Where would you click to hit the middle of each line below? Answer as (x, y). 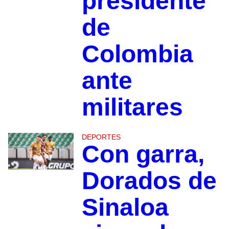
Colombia (137, 54)
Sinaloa (125, 208)
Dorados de (149, 181)
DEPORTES (101, 137)
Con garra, (143, 154)
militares (132, 107)
